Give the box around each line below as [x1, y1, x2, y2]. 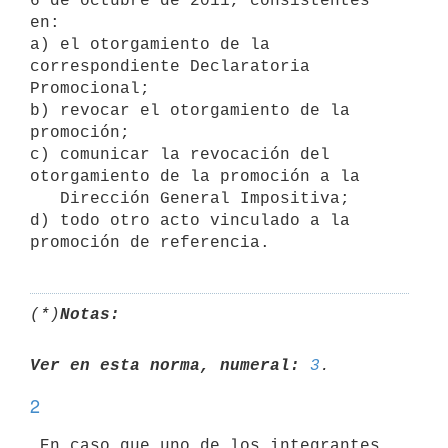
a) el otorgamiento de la [30, 35, 270, 54]
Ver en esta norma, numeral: [30, 356, 300, 375]
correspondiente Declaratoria [30, 57, 310, 76]
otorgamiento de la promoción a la [30, 167, 360, 186]
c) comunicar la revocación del [30, 145, 330, 164]
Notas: [60, 305, 120, 324]
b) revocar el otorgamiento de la [30, 101, 350, 120]
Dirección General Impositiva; [30, 189, 60, 208]
